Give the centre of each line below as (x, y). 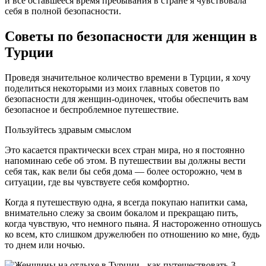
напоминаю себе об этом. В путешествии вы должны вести (125, 160)
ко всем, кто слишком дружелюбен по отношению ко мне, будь (132, 234)
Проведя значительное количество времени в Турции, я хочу (128, 77)
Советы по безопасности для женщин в (131, 36)
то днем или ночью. (45, 245)
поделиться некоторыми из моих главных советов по (112, 88)
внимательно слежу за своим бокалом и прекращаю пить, (121, 213)
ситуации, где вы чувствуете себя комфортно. (97, 182)
